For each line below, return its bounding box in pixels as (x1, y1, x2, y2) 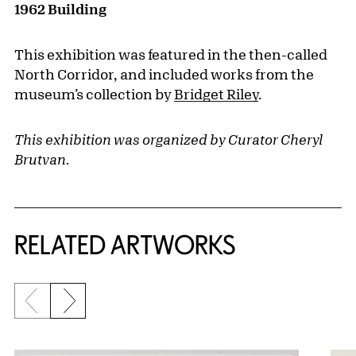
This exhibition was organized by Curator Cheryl (14, 131, 323, 148)
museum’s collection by (14, 86, 174, 103)
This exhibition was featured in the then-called (14, 46, 327, 63)
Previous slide (30, 300, 124, 317)
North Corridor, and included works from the (14, 66, 314, 83)
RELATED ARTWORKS (14, 230, 236, 260)
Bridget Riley (174, 86, 258, 103)
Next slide (69, 300, 136, 317)
